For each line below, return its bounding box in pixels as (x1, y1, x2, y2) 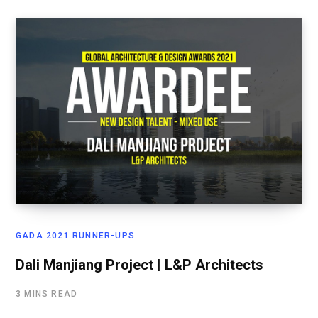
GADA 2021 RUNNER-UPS (16, 231, 135, 241)
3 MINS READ (16, 289, 78, 300)
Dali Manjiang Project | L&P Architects (16, 256, 263, 274)
